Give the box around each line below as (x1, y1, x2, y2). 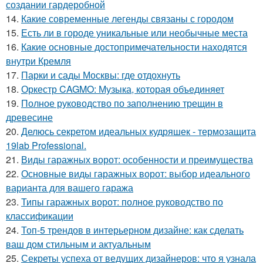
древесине (6, 110, 53, 124)
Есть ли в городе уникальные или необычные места (21, 25, 248, 39)
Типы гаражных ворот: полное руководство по (21, 194, 223, 208)
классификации (6, 208, 73, 222)
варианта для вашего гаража (6, 180, 133, 194)
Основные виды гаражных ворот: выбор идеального (21, 166, 250, 180)
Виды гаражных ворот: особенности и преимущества (21, 152, 253, 166)
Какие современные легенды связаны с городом (21, 11, 234, 25)
